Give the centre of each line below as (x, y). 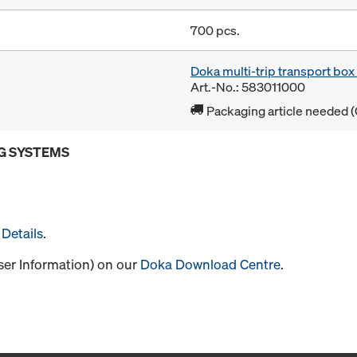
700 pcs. (215, 31)
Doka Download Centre (210, 265)
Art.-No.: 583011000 (248, 87)
